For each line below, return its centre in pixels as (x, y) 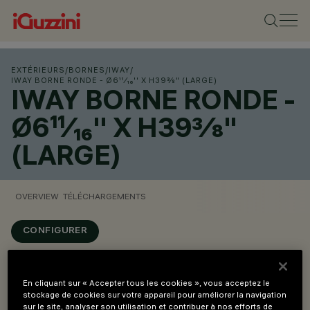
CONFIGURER (55, 231)
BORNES (87, 70)
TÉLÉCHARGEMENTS (104, 196)
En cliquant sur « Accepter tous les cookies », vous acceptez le (147, 283)
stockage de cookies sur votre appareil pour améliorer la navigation (155, 295)
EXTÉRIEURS (38, 70)
